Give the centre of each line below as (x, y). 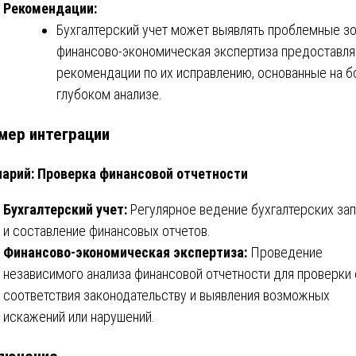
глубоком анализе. (109, 95)
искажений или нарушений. (79, 317)
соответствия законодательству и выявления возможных (166, 296)
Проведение (285, 253)
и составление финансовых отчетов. (107, 231)
